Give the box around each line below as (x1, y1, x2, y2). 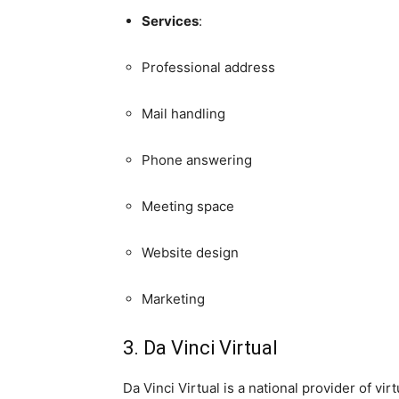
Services (142, 12, 199, 29)
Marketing (142, 289, 205, 307)
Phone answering (142, 151, 252, 168)
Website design (142, 243, 239, 261)
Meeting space (142, 197, 234, 215)
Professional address (142, 58, 275, 76)
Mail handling (142, 104, 225, 122)
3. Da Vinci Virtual (123, 336, 278, 359)
